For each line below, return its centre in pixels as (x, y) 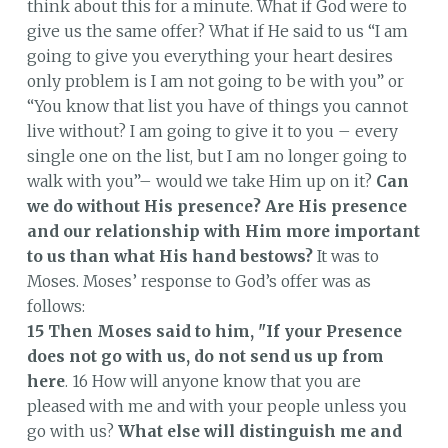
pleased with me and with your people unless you (216, 406)
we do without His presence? (143, 206)
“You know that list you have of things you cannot (217, 106)
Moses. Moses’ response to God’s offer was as (198, 281)
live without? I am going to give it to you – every (212, 131)
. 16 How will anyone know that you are (212, 381)
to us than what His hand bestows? (169, 256)
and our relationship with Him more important (223, 231)
